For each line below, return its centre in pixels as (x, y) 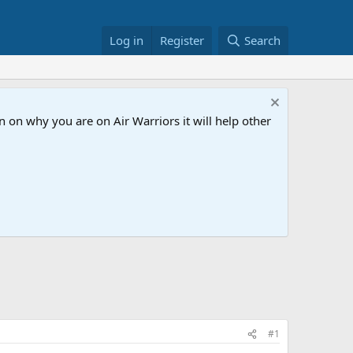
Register (182, 40)
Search (262, 40)
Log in (127, 40)
